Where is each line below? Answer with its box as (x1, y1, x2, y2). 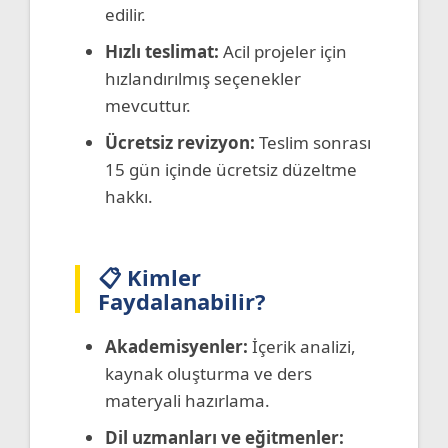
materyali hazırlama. (105, 388, 270, 412)
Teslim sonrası (255, 130, 371, 154)
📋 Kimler (98, 261, 201, 292)
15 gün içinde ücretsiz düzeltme (105, 157, 357, 181)
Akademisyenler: (105, 334, 248, 358)
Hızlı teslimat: (105, 39, 219, 63)
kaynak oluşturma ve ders (105, 361, 312, 385)
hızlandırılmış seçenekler (105, 66, 301, 90)
